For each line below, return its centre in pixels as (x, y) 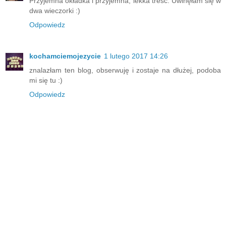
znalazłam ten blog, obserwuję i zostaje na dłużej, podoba (125, 70)
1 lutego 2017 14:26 (136, 56)
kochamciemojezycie (65, 56)
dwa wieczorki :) (55, 11)
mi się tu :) (46, 80)
